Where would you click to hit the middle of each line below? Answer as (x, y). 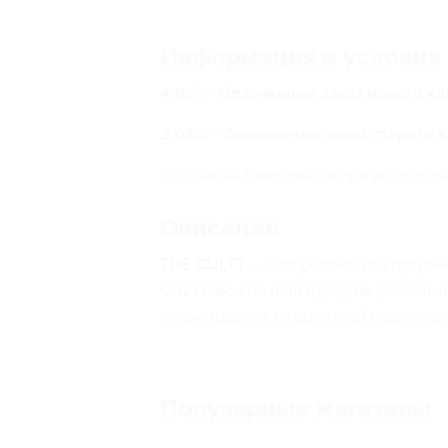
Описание (220, 228)
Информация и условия (300, 57)
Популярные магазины (296, 409)
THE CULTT (203, 264)
